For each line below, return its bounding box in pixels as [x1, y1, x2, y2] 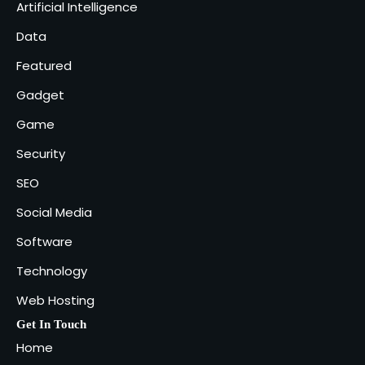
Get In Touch [16, 317, 86, 331]
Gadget [16, 86, 64, 103]
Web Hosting [16, 291, 95, 309]
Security [16, 144, 65, 162]
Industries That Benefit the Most [125, 8, 306, 23]
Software [16, 232, 73, 250]
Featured [16, 56, 72, 74]
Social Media [16, 203, 92, 221]
